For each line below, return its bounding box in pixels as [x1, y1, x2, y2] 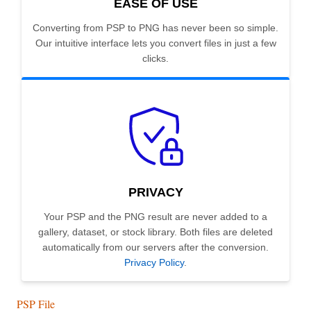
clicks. [142, 53, 169, 65]
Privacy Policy [124, 257, 184, 269]
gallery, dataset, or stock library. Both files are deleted [38, 226, 273, 238]
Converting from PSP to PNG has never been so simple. [33, 22, 278, 34]
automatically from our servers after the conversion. [42, 242, 269, 253]
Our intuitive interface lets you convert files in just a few [35, 37, 276, 49]
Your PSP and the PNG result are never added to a [44, 211, 267, 223]
